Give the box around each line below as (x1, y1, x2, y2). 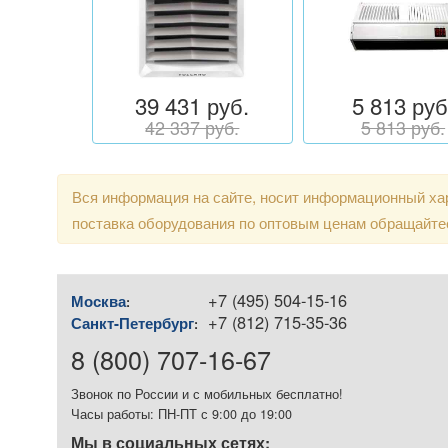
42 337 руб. (145, 114, 240, 141)
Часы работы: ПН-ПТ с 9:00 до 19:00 (71, 405, 292, 424)
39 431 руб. (135, 89, 250, 122)
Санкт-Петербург (71, 312, 194, 335)
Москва (71, 290, 126, 313)
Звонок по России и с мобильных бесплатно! (71, 385, 343, 404)
